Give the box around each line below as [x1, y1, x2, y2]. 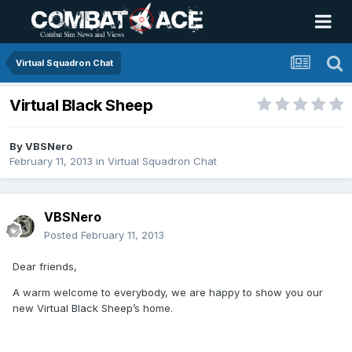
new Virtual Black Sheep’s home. [13, 302, 173, 315]
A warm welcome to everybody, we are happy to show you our [13, 286, 323, 299]
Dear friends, [13, 260, 77, 273]
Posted [44, 229, 81, 242]
